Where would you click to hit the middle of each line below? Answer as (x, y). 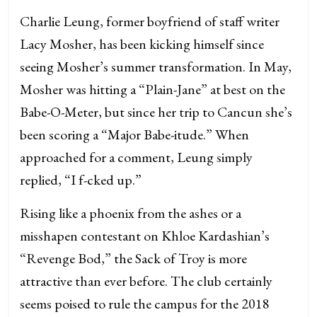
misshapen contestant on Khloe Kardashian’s (145, 235)
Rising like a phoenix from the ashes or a (131, 213)
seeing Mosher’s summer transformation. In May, (156, 66)
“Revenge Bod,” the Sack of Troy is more (134, 258)
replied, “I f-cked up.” (81, 179)
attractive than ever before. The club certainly (146, 281)
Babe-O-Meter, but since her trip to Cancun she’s (156, 111)
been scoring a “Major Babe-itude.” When (135, 134)
